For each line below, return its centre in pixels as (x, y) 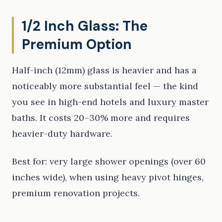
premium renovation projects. (76, 193)
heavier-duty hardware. (62, 134)
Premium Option (77, 45)
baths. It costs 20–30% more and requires (101, 118)
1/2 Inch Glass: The (85, 26)
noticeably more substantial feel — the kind (105, 86)
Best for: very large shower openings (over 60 (109, 162)
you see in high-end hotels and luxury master (110, 102)
